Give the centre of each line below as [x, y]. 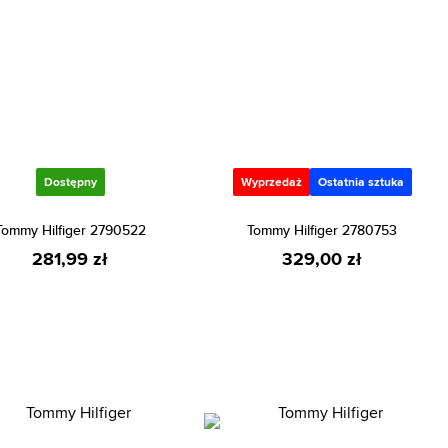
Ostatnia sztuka [360, 182]
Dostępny [70, 182]
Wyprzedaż [271, 182]
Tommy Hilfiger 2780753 [322, 230]
